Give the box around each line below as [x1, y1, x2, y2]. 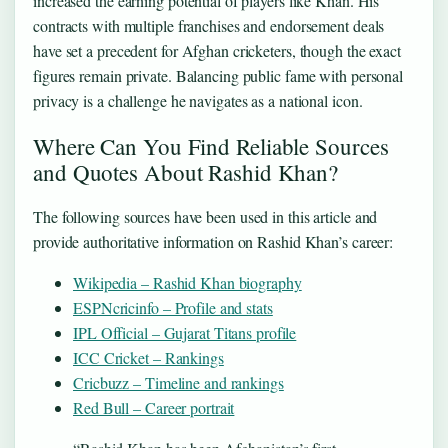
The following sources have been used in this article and [33, 205, 378, 227]
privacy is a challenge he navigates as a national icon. [33, 90, 363, 112]
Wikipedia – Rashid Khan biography [73, 272, 302, 294]
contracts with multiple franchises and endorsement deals [33, 15, 385, 37]
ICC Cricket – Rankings [73, 347, 224, 369]
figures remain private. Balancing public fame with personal [33, 65, 404, 87]
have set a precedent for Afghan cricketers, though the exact [33, 40, 401, 62]
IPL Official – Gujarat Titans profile [73, 322, 297, 344]
